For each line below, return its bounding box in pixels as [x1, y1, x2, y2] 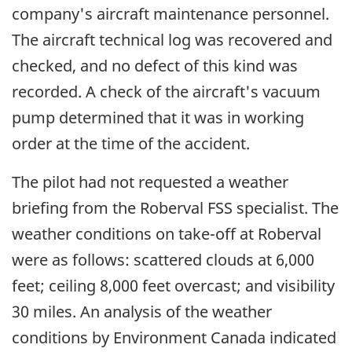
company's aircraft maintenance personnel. [12, 3, 329, 25]
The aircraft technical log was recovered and [12, 29, 332, 51]
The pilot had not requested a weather [12, 171, 288, 193]
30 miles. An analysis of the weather [12, 301, 272, 323]
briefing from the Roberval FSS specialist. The [12, 197, 339, 219]
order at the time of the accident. [12, 133, 250, 155]
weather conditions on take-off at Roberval [12, 223, 321, 245]
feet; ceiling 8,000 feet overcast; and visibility [12, 275, 335, 297]
